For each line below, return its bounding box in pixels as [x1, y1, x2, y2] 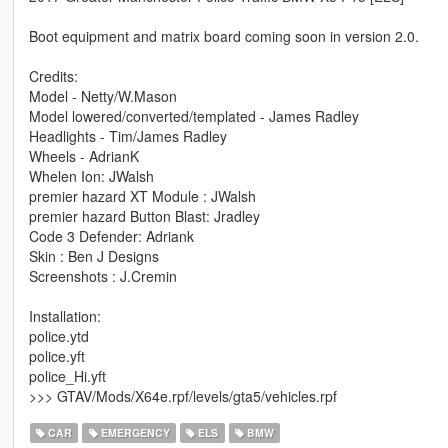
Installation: [28, 306, 101, 327]
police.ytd [28, 326, 89, 347]
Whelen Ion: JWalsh [28, 166, 154, 187]
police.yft [28, 346, 85, 367]
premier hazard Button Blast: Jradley [28, 206, 260, 227]
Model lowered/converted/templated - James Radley [28, 106, 359, 127]
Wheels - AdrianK [28, 146, 139, 167]
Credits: [28, 66, 78, 87]
